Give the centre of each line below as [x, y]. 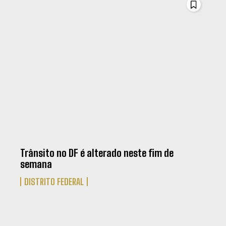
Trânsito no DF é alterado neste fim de [97, 153]
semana [36, 164]
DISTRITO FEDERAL [54, 182]
